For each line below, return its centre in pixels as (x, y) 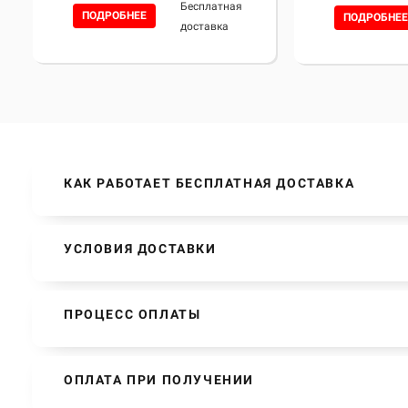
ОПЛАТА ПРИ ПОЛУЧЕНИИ (159, 380)
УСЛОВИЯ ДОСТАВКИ (140, 249)
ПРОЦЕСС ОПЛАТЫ (133, 314)
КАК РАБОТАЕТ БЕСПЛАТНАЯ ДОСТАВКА (209, 183)
